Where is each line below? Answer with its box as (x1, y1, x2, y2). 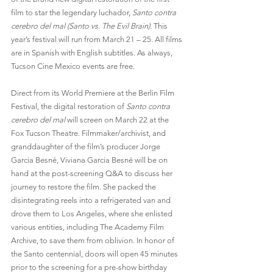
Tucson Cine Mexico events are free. (11, 62, 135, 71)
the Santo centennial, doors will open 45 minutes (11, 249, 180, 259)
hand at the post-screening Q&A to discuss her (11, 169, 174, 179)
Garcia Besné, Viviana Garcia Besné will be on (11, 155, 169, 165)
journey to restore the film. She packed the (11, 182, 158, 192)
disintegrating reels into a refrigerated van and (11, 196, 172, 205)
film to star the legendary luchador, (11, 8, 132, 18)
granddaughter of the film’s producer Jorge (11, 142, 162, 152)
